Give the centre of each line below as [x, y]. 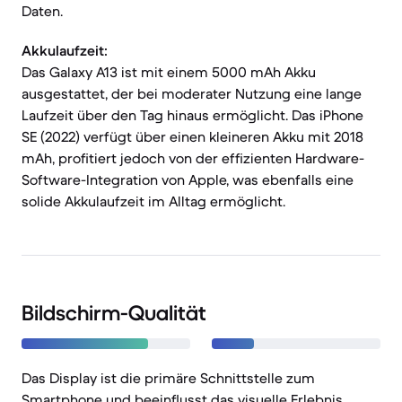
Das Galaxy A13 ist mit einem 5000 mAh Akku [169, 72]
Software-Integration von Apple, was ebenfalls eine [188, 179]
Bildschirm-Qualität [114, 313]
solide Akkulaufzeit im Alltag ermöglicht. [153, 201]
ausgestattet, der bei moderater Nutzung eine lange [192, 93]
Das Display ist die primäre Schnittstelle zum [168, 378]
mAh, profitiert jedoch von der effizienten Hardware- [193, 158]
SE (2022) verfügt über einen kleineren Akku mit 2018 [192, 136]
